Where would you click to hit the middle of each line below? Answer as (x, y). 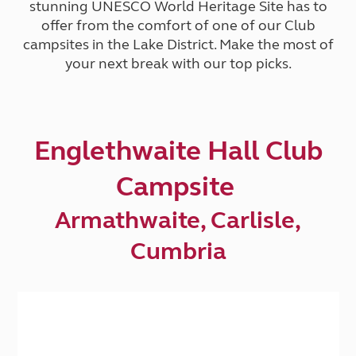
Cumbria (178, 251)
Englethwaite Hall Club (178, 151)
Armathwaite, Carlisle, (178, 220)
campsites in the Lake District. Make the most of (178, 44)
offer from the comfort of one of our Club (178, 25)
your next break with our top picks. (178, 64)
